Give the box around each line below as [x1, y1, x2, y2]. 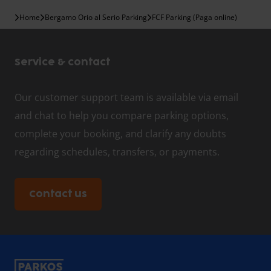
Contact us [29, 189, 87, 200]
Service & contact [15, 57, 110, 68]
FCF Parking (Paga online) [152, 12, 237, 23]
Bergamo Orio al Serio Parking [45, 12, 147, 23]
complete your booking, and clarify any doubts [15, 127, 226, 141]
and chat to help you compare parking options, [15, 109, 229, 123]
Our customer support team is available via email [15, 91, 238, 105]
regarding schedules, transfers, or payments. [15, 145, 220, 159]
